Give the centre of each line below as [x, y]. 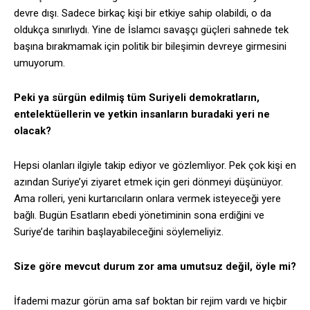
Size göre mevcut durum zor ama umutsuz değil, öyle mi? [155, 267]
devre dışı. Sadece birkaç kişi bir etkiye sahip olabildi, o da [143, 13]
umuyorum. [39, 63]
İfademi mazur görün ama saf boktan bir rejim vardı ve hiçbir [151, 301]
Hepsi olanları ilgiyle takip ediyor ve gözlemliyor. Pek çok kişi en [155, 166]
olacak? [33, 131]
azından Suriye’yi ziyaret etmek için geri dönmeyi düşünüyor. [148, 182]
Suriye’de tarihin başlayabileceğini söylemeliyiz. [119, 232]
